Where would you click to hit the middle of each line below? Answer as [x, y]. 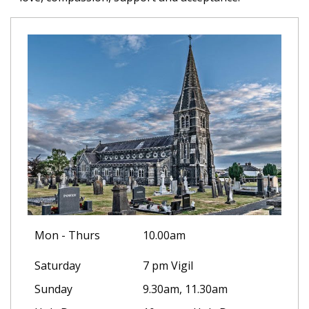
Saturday [58, 266]
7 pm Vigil [168, 266]
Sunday [53, 289]
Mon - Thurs [67, 236]
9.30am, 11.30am [185, 289]
